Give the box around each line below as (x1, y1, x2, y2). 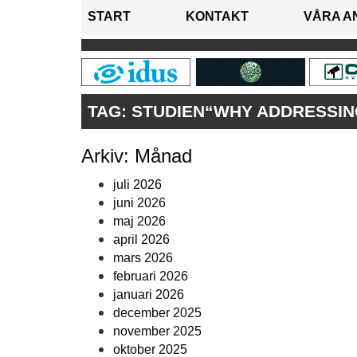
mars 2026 (113, 251, 173, 265)
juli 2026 (113, 178, 162, 192)
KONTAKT (186, 10, 249, 24)
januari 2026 (113, 288, 184, 302)
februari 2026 (113, 269, 188, 284)
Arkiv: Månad (81, 145, 192, 167)
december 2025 (113, 306, 202, 320)
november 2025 (113, 324, 202, 339)
